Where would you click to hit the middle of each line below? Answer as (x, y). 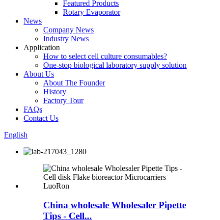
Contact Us (41, 118)
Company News (69, 30)
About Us (39, 74)
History (55, 92)
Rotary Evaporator (92, 12)
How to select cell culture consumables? (105, 56)
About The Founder (74, 83)
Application (42, 47)
